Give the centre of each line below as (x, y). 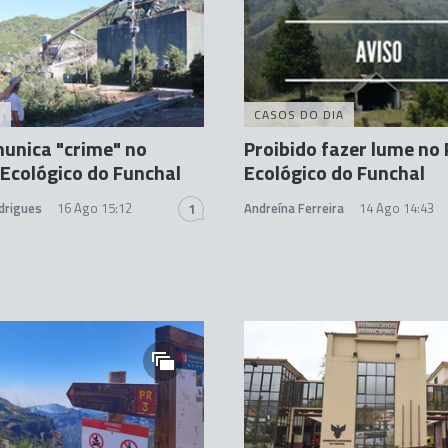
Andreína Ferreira (294, 208)
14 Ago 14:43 (396, 208)
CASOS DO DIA (299, 115)
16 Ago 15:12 (94, 208)
